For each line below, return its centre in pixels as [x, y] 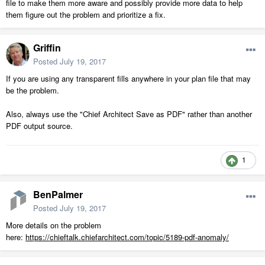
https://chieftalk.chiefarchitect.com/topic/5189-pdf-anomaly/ [127, 237]
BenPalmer [58, 195]
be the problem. [35, 91]
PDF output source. [39, 126]
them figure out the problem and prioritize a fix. [86, 15]
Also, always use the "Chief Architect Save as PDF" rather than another [129, 114]
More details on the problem [54, 225]
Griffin [47, 48]
